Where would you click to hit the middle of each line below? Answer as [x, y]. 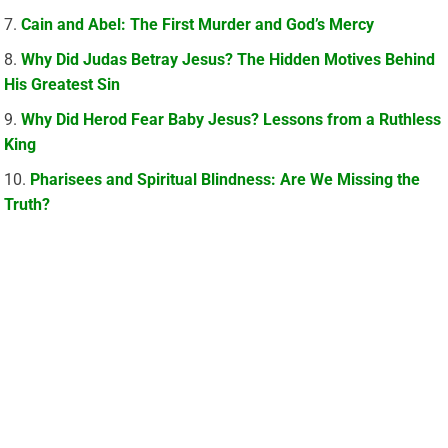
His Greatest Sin [62, 85]
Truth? [27, 205]
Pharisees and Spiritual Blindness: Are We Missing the [225, 180]
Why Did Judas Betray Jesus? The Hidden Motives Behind [228, 60]
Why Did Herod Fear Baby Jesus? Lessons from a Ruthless [231, 120]
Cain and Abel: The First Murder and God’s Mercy [198, 25]
